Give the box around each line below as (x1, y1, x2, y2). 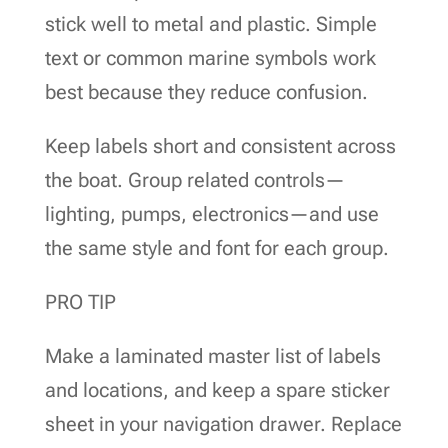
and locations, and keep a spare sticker (44, 377, 390, 402)
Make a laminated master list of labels (44, 343, 381, 368)
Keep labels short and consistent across (44, 133, 396, 158)
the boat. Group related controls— (44, 167, 345, 192)
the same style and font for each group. (44, 235, 389, 260)
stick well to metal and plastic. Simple (44, 11, 377, 36)
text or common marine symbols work (44, 45, 376, 70)
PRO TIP (44, 289, 116, 314)
